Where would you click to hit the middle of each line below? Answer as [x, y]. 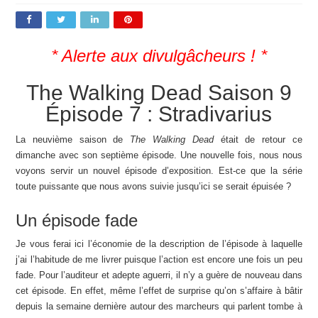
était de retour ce [258, 140]
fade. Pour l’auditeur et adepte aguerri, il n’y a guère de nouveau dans [159, 275]
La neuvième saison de [73, 140]
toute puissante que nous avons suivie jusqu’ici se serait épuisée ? [154, 187]
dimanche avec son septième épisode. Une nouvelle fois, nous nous [159, 155]
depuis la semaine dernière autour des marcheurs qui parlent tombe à [159, 307]
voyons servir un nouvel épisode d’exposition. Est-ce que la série [159, 171]
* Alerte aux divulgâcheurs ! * [159, 56]
